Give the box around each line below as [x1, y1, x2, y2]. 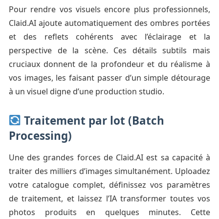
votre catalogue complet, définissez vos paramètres [8, 179, 211, 191]
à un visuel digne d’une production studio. [8, 86, 164, 97]
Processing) [8, 128, 72, 144]
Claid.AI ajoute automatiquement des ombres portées [8, 18, 211, 29]
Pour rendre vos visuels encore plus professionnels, [8, 4, 211, 15]
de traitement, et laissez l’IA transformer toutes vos [8, 193, 211, 204]
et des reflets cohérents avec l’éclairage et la [8, 31, 211, 43]
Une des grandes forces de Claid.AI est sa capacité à [8, 152, 211, 163]
